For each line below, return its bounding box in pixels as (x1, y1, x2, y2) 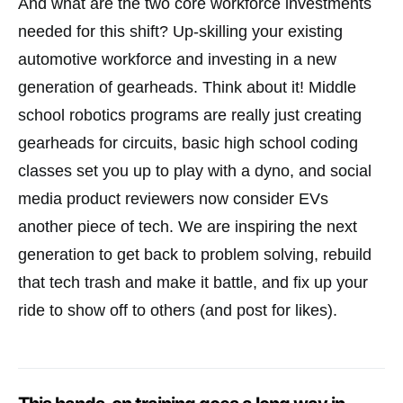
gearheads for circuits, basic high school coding (18, 133, 358, 152)
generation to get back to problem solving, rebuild (18, 245, 372, 264)
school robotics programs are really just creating (18, 105, 362, 124)
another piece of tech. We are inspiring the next (18, 217, 357, 236)
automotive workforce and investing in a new (18, 49, 336, 68)
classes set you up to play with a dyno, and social (18, 161, 372, 180)
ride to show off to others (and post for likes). (18, 300, 337, 319)
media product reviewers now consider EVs (18, 189, 328, 208)
